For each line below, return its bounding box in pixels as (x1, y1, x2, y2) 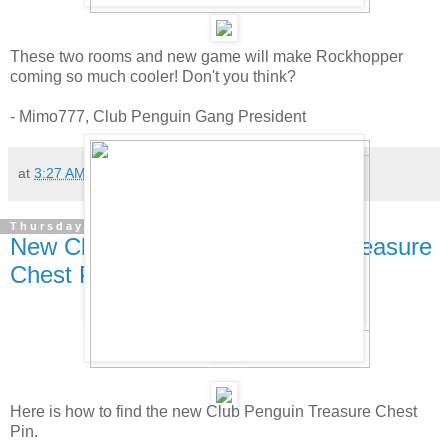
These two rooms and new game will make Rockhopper (10, 47, 403, 65)
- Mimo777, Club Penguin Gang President (10, 107, 306, 125)
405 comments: (104, 164, 203, 181)
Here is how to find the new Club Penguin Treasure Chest (10, 403, 417, 421)
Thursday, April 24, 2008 (10, 220, 207, 233)
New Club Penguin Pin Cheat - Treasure (10, 232, 432, 260)
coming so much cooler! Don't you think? (10, 67, 296, 85)
